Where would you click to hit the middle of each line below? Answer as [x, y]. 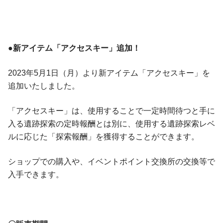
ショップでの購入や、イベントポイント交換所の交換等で [111, 162]
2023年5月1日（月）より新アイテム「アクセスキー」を [109, 73]
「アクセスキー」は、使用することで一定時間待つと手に [111, 111]
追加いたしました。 [44, 86]
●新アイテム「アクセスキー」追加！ [74, 48]
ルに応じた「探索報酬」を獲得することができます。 [104, 137]
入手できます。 [36, 175]
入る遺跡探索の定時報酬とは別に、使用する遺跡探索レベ [111, 124]
